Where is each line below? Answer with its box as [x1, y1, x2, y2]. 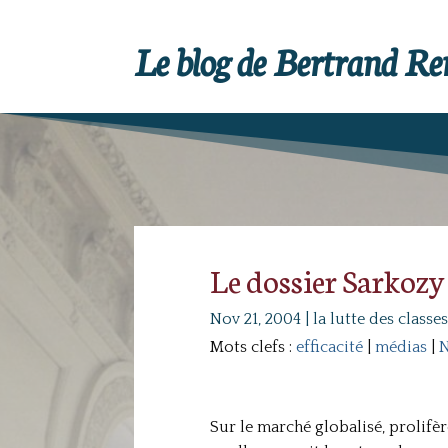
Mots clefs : [209, 337, 296, 356]
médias [374, 337, 427, 356]
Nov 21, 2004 [209, 309, 301, 328]
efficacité [295, 337, 363, 356]
